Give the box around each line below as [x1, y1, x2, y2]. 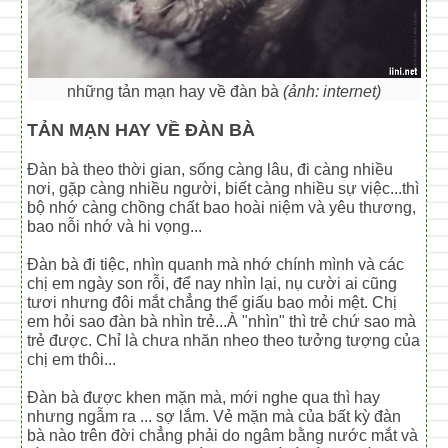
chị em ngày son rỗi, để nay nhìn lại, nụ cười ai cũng [27, 274, 398, 292]
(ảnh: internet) [283, 82, 381, 100]
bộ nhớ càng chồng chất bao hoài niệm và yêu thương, [27, 198, 417, 216]
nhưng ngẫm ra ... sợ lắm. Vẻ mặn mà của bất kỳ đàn [27, 407, 402, 425]
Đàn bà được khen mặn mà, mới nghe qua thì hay [27, 388, 381, 406]
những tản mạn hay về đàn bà [67, 82, 283, 100]
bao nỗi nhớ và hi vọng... [27, 217, 203, 235]
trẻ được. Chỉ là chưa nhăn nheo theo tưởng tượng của [27, 331, 421, 349]
